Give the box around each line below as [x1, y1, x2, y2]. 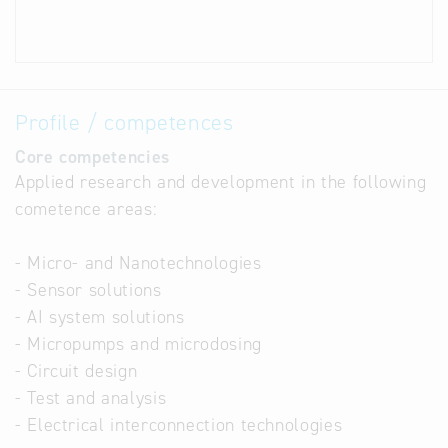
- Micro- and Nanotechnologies [15, 251, 262, 275]
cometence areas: [15, 197, 158, 221]
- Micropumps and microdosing [15, 332, 262, 356]
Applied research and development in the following [15, 170, 427, 194]
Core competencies [15, 145, 170, 169]
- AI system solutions [15, 305, 185, 329]
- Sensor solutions [15, 278, 162, 302]
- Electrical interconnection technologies [15, 413, 343, 437]
